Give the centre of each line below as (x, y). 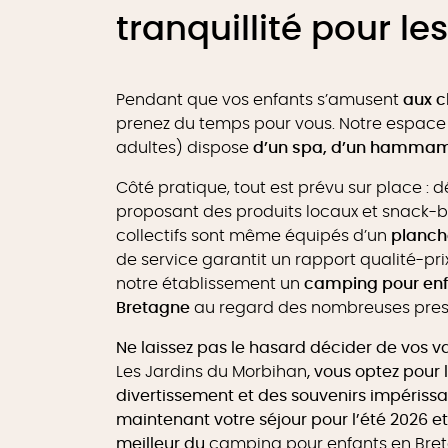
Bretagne (153, 308)
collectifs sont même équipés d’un (253, 236)
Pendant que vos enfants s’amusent (259, 100)
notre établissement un (210, 284)
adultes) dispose (184, 148)
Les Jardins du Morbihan (211, 372)
